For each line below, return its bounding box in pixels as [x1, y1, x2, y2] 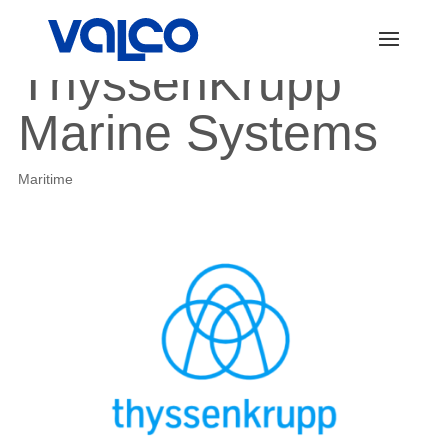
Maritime [17, 171, 73, 187]
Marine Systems [17, 105, 378, 161]
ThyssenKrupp [17, 55, 342, 111]
